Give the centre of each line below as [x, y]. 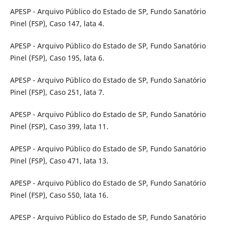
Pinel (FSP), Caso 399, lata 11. [59, 126]
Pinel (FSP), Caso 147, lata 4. [57, 23]
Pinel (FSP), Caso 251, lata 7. [57, 92]
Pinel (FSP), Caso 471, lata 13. [59, 160]
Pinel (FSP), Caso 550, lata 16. [59, 195]
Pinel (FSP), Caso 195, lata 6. [57, 58]
